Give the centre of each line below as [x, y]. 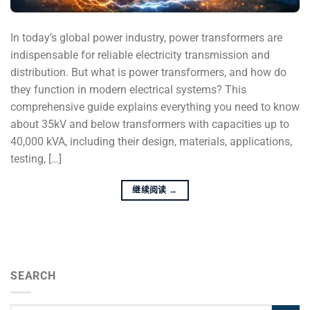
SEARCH [33, 275]
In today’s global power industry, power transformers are [146, 37]
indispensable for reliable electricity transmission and [140, 55]
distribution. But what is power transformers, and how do [148, 72]
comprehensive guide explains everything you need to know [155, 107]
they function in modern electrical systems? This [128, 89]
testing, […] [36, 158]
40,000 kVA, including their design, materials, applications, [151, 141]
